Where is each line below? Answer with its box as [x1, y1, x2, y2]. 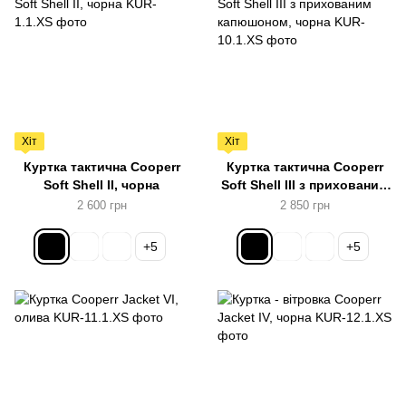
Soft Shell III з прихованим [221, 178, 388, 192]
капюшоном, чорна [244, 196, 365, 210]
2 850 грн [279, 198, 330, 212]
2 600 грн [76, 198, 127, 212]
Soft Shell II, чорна [43, 178, 159, 192]
